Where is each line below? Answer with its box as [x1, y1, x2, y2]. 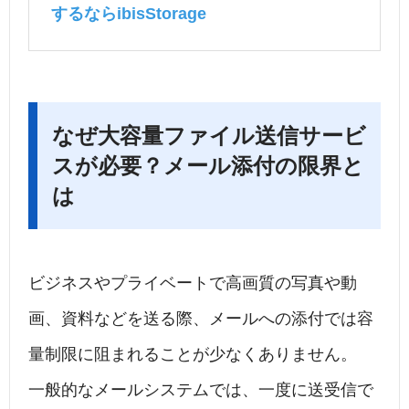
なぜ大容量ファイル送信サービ [52, 123, 366, 149]
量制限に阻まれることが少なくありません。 [28, 345, 357, 364]
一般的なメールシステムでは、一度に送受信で [28, 381, 373, 400]
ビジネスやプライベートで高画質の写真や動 [28, 274, 357, 293]
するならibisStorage [51, 5, 206, 24]
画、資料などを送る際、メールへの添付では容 [28, 309, 373, 329]
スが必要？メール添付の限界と [52, 153, 364, 179]
